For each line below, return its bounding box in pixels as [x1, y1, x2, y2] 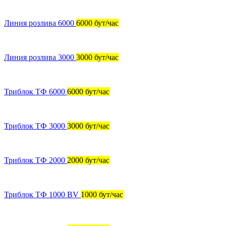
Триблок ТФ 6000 [4, 87, 65, 96]
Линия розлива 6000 [4, 18, 74, 27]
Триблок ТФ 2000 [4, 155, 65, 164]
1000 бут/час [81, 190, 123, 199]
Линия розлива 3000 [4, 52, 74, 62]
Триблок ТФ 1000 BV [4, 190, 79, 199]
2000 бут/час [67, 155, 109, 164]
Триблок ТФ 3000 [4, 121, 65, 130]
